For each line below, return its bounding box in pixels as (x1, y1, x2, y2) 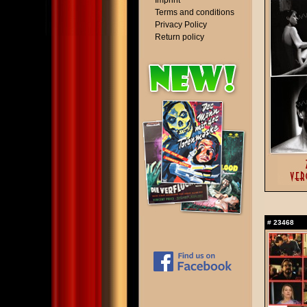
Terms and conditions (155, 8, 234, 17)
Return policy (155, 32, 204, 42)
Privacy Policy (155, 20, 207, 29)
